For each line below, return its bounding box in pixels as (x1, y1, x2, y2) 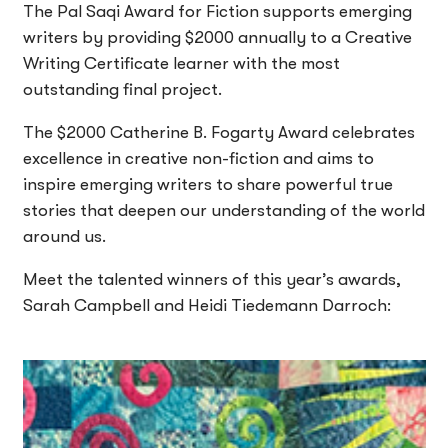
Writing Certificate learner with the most (22, 53, 340, 73)
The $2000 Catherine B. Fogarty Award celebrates (22, 122, 415, 142)
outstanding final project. (22, 79, 226, 99)
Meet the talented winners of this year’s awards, (22, 269, 401, 289)
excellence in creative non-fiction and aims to (22, 148, 374, 168)
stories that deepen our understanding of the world (22, 200, 425, 220)
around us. (22, 226, 110, 246)
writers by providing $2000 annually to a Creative (22, 27, 412, 47)
